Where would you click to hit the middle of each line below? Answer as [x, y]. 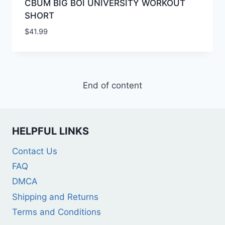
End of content [113, 85]
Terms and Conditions [57, 212]
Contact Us [35, 151]
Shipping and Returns [55, 197]
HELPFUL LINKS [50, 131]
